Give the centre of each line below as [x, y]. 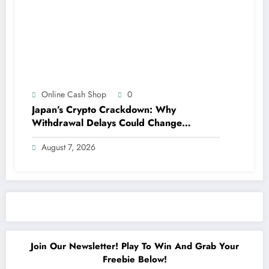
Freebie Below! [134, 259]
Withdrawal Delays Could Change [107, 122]
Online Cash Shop [74, 94]
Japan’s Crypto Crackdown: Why [104, 109]
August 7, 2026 [68, 147]
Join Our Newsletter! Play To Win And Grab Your [134, 246]
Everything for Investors [85, 136]
